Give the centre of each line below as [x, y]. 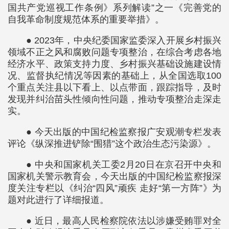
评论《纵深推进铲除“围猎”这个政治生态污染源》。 [112, 143]
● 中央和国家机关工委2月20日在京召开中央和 [124, 164]
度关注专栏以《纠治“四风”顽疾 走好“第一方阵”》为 [114, 188]
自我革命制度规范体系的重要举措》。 [86, 19]
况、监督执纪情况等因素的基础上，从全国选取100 [114, 75]
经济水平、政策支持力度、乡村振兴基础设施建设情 [114, 64]
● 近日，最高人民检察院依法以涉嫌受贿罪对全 [124, 221]
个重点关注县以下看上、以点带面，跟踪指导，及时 [114, 87]
